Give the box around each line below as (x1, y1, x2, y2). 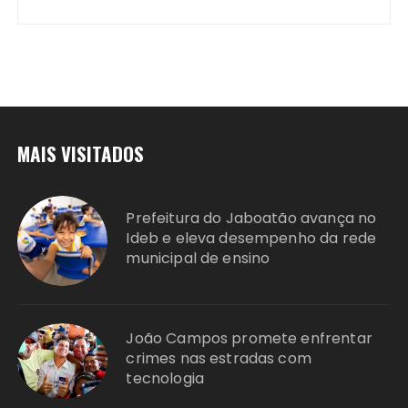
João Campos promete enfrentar (126, 328, 372, 350)
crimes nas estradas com (126, 348, 311, 370)
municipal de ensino (126, 248, 270, 270)
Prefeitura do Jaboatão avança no (126, 208, 377, 229)
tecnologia (126, 368, 204, 390)
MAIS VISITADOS (17, 139, 145, 168)
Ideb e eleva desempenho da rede (126, 228, 377, 250)
